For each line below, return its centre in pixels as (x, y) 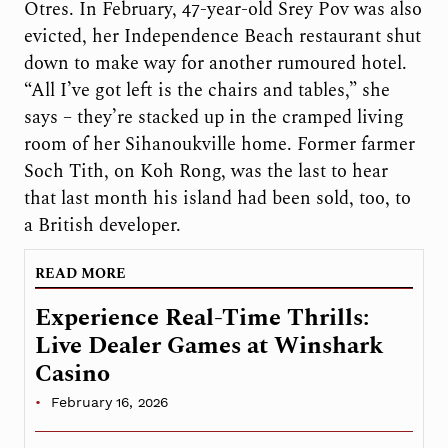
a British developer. (102, 226)
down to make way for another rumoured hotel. (215, 64)
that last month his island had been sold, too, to (217, 199)
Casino (72, 374)
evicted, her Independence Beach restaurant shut (222, 37)
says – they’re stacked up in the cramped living (213, 118)
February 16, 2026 (109, 402)
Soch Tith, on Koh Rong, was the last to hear (205, 172)
